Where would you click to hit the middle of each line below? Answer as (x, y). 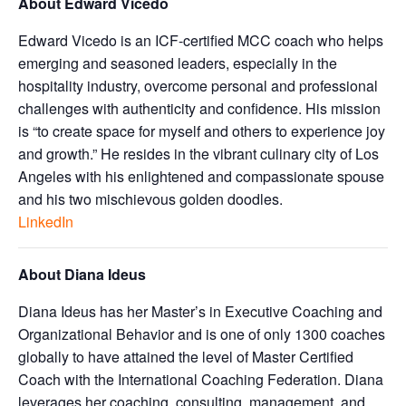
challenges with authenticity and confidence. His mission (199, 108)
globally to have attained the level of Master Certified (186, 357)
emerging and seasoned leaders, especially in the (178, 63)
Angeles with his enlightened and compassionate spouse (201, 176)
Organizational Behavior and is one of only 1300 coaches (202, 334)
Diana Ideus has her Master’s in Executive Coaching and (200, 311)
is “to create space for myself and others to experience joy (202, 131)
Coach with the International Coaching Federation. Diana (201, 379)
